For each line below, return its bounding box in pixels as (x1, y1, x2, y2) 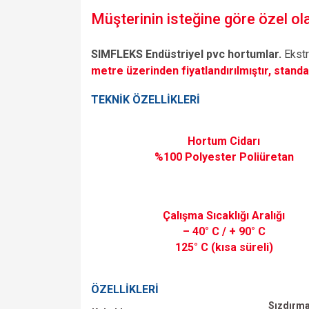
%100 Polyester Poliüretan (154, 150, 294, 164)
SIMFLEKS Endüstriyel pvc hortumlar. (91, 48, 281, 61)
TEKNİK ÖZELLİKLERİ (91, 93, 200, 107)
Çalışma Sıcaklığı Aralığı (163, 209, 285, 223)
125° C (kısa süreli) (175, 241, 273, 255)
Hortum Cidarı (188, 134, 260, 148)
